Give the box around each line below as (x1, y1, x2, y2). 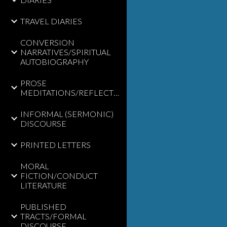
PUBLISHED (20, 202, 66, 211)
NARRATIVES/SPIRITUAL (20, 47, 111, 57)
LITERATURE (20, 180, 67, 190)
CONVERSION (20, 37, 74, 47)
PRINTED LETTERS (20, 140, 91, 149)
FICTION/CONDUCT (20, 171, 98, 180)
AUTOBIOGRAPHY (20, 57, 89, 66)
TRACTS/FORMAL (20, 211, 87, 221)
